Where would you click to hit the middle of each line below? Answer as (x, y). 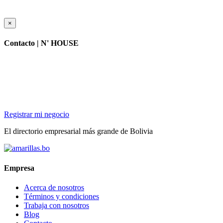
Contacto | (22, 43)
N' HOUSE (60, 43)
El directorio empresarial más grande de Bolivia (78, 131)
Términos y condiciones (61, 196)
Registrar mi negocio (37, 114)
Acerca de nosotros (54, 187)
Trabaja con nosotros (56, 205)
